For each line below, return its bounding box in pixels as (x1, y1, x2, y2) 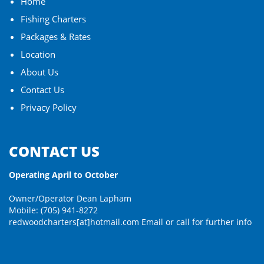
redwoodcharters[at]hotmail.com (9, 216, 139, 228)
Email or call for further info (139, 216, 252, 228)
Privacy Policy (21, 101, 77, 113)
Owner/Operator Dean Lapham (9, 193, 131, 204)
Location (21, 48, 55, 60)
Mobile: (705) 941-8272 (9, 204, 98, 216)
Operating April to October (9, 169, 118, 181)
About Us (21, 65, 58, 78)
